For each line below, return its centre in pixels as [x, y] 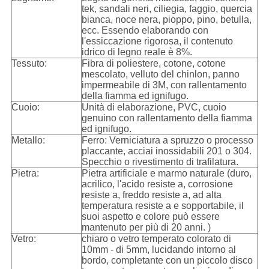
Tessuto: [29, 64]
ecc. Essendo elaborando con [145, 31]
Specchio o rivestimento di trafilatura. [160, 162]
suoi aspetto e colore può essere [150, 217]
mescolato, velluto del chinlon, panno [160, 74]
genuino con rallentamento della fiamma [167, 118]
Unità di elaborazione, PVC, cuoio [154, 107]
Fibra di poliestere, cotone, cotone [153, 64]
